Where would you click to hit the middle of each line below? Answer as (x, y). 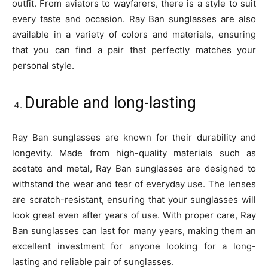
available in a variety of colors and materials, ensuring (134, 35)
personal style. (43, 66)
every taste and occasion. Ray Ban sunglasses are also (134, 19)
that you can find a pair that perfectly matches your (134, 50)
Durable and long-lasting (110, 103)
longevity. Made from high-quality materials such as (134, 153)
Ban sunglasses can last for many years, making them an (134, 231)
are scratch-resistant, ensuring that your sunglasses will (134, 200)
